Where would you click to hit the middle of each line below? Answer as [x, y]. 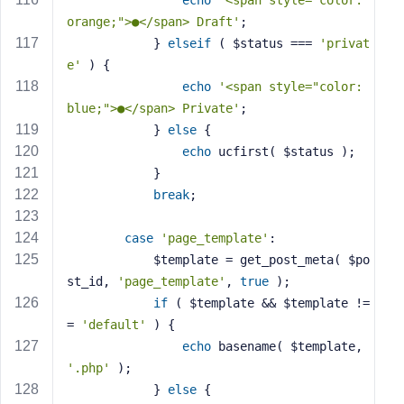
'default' [114, 325]
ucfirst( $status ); [283, 151]
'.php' [88, 368]
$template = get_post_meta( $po [110, 260]
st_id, [92, 281]
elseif [189, 43]
